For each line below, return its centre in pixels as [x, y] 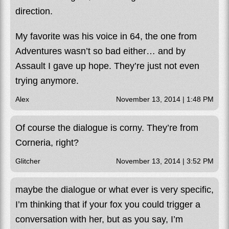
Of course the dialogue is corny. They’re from [107, 128]
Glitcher [28, 161]
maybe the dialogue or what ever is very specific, [114, 189]
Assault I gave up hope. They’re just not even [107, 66]
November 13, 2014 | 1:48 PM [165, 99]
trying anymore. [47, 81]
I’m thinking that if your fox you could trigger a [108, 204]
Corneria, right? [47, 142]
